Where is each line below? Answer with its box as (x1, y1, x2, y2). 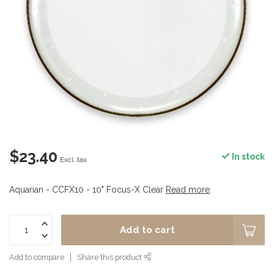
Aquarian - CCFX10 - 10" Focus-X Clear (9, 185, 166, 194)
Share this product (77, 253, 144, 262)
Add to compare (9, 253, 64, 262)
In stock (230, 152, 265, 161)
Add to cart (119, 224, 175, 235)
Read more (166, 185, 210, 194)
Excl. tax (60, 155, 87, 164)
